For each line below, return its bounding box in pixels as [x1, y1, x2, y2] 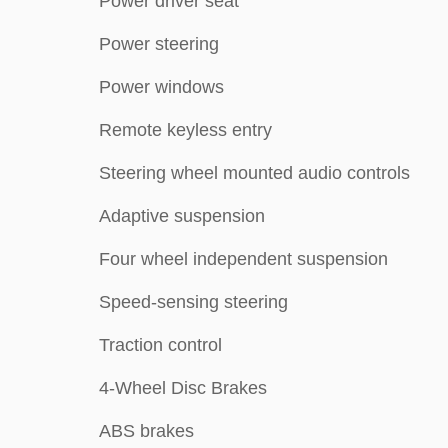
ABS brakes [99, 420, 194, 441]
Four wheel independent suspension [99, 248, 388, 269]
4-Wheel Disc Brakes [99, 377, 267, 398]
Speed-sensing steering [99, 291, 288, 312]
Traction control [99, 334, 222, 355]
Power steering [99, 33, 219, 54]
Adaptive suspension [99, 205, 265, 226]
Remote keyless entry [99, 119, 272, 140]
